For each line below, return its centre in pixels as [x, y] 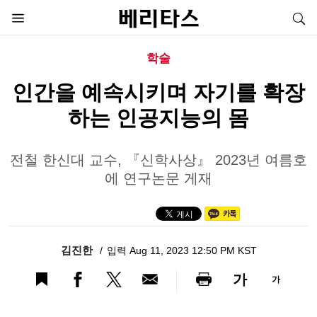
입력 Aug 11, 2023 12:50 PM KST [181, 251]
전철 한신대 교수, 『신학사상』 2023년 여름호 [158, 160]
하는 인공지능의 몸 [158, 118]
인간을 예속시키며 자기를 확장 [158, 93]
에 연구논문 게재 [158, 179]
